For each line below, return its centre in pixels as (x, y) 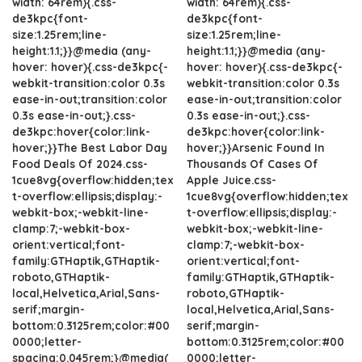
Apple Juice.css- (232, 180)
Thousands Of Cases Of (253, 164)
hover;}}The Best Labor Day (90, 147)
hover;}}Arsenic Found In (256, 147)
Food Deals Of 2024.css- (80, 164)
